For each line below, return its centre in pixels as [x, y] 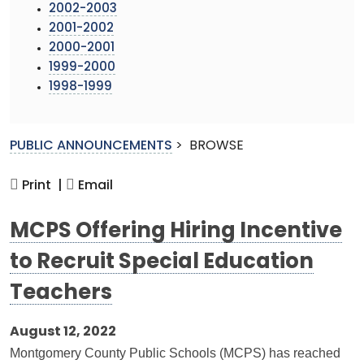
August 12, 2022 [63, 332]
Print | [41, 186]
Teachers [61, 293]
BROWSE [217, 146]
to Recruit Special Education [162, 262]
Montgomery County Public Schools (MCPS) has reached [175, 353]
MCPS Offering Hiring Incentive [176, 232]
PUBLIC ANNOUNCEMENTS [91, 146]
